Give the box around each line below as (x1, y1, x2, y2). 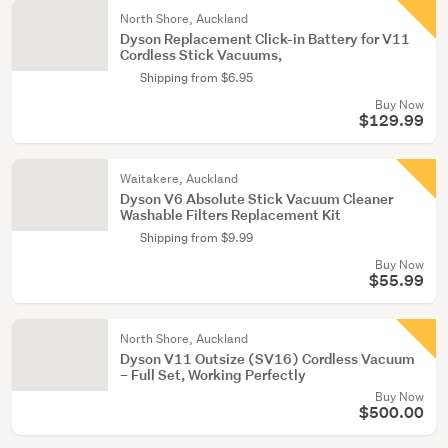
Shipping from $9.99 (140, 229, 253, 246)
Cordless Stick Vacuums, (120, 45, 282, 64)
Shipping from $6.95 (140, 69, 253, 86)
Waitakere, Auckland (120, 170, 238, 187)
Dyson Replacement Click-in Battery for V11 (120, 29, 410, 48)
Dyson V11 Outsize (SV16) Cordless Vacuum (120, 349, 415, 368)
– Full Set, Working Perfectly (120, 365, 306, 384)
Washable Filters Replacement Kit (120, 205, 341, 224)
